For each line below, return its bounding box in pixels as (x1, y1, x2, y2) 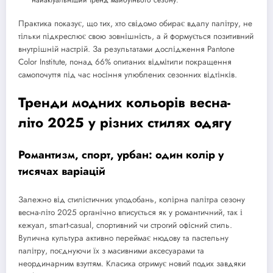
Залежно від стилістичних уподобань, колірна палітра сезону (18, 194, 245, 206)
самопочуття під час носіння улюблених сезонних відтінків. (18, 68, 237, 80)
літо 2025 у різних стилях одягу (18, 113, 232, 133)
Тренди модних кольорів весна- (18, 93, 230, 113)
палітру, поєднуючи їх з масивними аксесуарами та (18, 245, 204, 257)
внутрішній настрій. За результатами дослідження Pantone (18, 43, 235, 55)
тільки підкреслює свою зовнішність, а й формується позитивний (18, 30, 253, 42)
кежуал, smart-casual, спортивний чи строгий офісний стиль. (18, 219, 232, 232)
